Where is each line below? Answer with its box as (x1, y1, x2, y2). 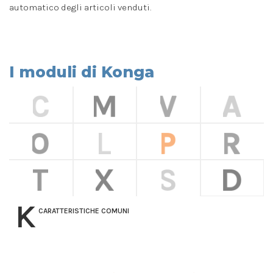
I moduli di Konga (9, 62, 154, 81)
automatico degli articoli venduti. (9, 1, 151, 13)
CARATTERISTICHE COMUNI (38, 206, 129, 215)
